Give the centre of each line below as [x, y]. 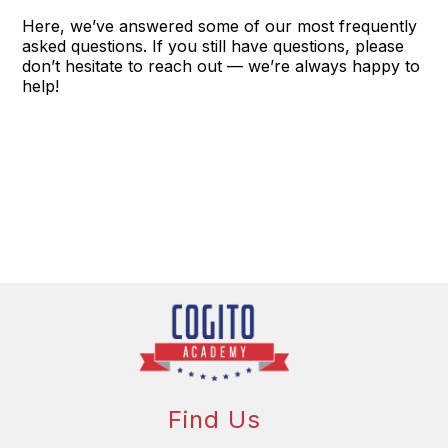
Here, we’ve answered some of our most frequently [220, 25]
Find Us [214, 420]
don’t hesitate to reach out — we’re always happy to [221, 65]
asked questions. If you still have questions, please [213, 45]
